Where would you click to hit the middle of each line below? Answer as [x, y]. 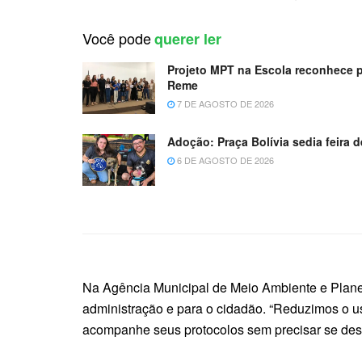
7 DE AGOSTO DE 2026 [224, 103]
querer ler [188, 38]
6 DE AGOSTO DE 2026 [224, 160]
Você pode [117, 38]
